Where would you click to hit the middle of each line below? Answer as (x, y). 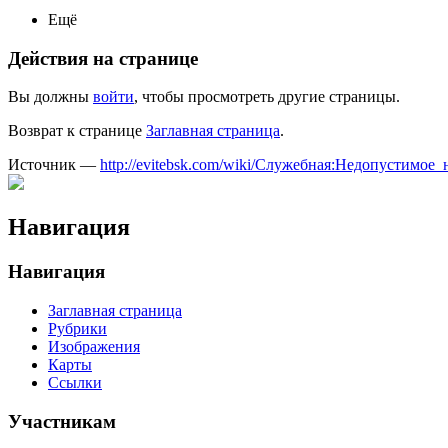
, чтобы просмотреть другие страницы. (267, 97)
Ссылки (75, 382)
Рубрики (77, 328)
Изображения (94, 346)
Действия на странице (103, 58)
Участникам (62, 421)
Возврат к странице (77, 131)
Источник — (54, 165)
